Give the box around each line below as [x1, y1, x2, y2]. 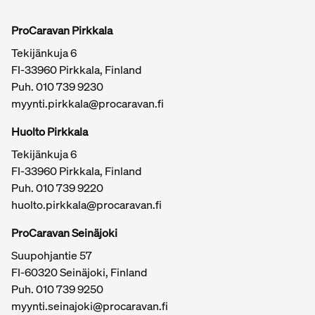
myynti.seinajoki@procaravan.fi [11, 297, 168, 314]
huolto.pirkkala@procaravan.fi [11, 196, 162, 212]
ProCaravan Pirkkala [11, 22, 112, 38]
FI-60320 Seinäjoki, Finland [11, 264, 147, 280]
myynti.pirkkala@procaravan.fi [11, 95, 164, 111]
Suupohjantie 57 [11, 247, 92, 263]
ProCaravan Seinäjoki [11, 224, 117, 240]
